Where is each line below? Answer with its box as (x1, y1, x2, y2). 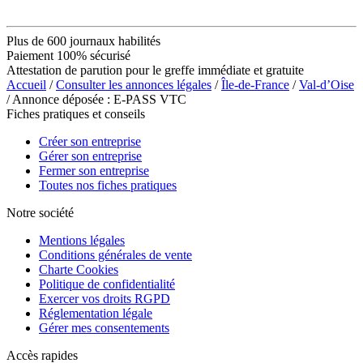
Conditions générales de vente (39, 247, 192, 262)
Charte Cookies (39, 262, 118, 276)
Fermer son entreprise (39, 163, 149, 177)
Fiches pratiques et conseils (6, 106, 145, 121)
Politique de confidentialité (39, 276, 175, 291)
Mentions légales (39, 233, 125, 247)
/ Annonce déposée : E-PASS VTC (6, 92, 186, 106)
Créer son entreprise (39, 134, 141, 148)
